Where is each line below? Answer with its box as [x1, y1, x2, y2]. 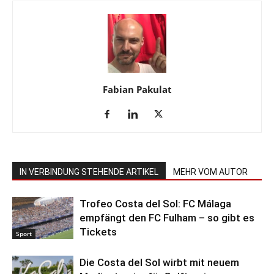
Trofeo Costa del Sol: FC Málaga [80, 197, 231, 210]
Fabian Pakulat [102, 83, 172, 95]
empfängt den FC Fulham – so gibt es [80, 211, 254, 224]
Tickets [80, 225, 117, 238]
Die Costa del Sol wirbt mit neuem [80, 256, 239, 268]
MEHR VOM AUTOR [173, 166, 248, 177]
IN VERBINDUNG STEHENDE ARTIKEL [20, 166, 158, 177]
